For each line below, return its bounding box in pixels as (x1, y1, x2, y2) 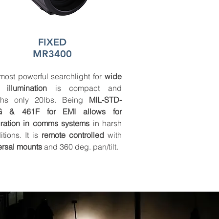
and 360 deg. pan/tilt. (42, 142, 118, 152)
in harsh (89, 118, 122, 128)
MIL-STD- (89, 95, 122, 105)
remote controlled (42, 130, 104, 140)
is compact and (46, 83, 122, 93)
